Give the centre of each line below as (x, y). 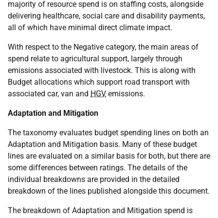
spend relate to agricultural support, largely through (95, 59)
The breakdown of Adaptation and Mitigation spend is (100, 210)
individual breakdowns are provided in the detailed (94, 179)
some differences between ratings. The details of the (98, 168)
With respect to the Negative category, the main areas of (103, 47)
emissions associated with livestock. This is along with (102, 70)
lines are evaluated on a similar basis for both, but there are (109, 156)
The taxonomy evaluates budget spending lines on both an (108, 133)
